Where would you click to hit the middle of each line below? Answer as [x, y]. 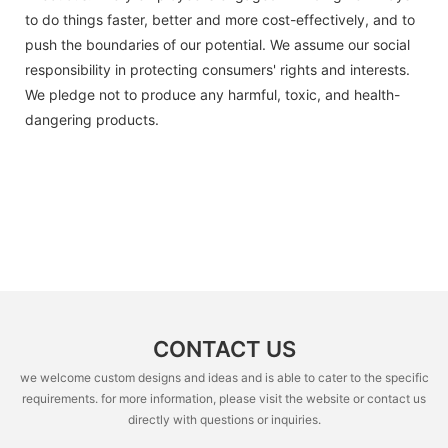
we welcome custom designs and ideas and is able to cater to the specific [224, 377]
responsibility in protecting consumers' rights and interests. [217, 69]
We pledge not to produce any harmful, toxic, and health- [212, 94]
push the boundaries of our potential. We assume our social [217, 44]
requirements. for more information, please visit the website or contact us [224, 398]
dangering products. [92, 119]
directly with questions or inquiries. [224, 419]
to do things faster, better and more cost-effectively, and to [220, 19]
